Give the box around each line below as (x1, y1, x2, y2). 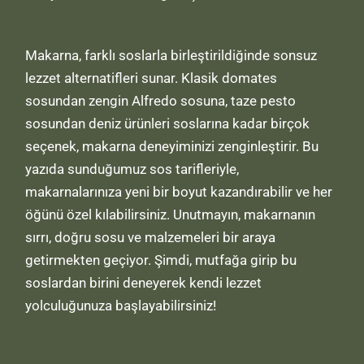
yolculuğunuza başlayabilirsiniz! (25, 297, 217, 314)
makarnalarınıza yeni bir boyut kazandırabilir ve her (25, 184, 333, 201)
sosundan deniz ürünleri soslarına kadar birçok (25, 115, 310, 132)
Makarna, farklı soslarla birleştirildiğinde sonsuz (25, 47, 318, 64)
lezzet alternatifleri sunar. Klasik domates (25, 70, 278, 87)
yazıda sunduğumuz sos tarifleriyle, (25, 161, 240, 178)
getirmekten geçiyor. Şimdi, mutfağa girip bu (25, 252, 297, 269)
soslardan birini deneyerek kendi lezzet (25, 275, 262, 292)
